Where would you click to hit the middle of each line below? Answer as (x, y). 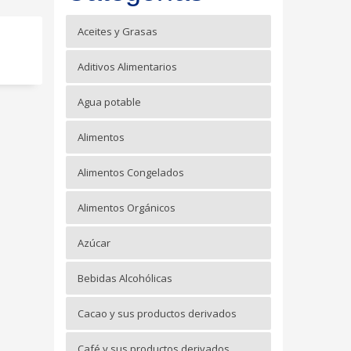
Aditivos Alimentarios (127, 67)
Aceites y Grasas (117, 32)
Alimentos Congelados (130, 173)
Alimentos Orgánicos (126, 208)
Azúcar (94, 243)
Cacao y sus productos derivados (157, 314)
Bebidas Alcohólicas (125, 279)
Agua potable (109, 102)
